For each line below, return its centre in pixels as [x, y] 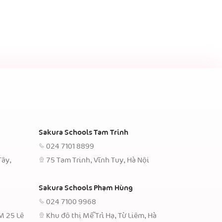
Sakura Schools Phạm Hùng [86, 188]
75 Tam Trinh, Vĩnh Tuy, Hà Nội [98, 160]
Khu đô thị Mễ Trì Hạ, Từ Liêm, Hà [102, 216]
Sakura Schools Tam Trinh [84, 133]
